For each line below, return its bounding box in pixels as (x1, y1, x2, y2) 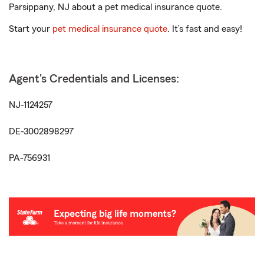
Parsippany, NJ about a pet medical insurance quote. (9, 2, 222, 12)
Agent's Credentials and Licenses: (9, 73, 179, 85)
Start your (9, 24, 52, 34)
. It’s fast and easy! (167, 24, 242, 34)
